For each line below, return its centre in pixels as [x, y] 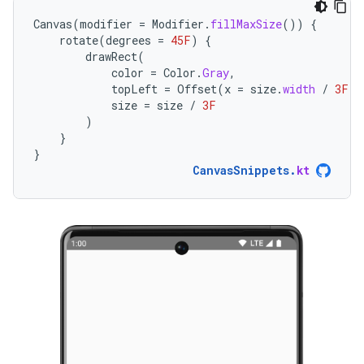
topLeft [134, 89]
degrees [128, 40]
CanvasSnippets [241, 170]
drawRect [111, 56]
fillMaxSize [246, 24]
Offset [197, 89]
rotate [79, 40]
